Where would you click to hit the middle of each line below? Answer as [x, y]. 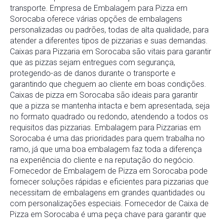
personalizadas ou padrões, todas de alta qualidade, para [109, 30]
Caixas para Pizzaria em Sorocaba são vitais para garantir [110, 52]
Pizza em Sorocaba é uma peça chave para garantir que [108, 215]
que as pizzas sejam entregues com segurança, [92, 63]
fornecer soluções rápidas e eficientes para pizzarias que [109, 182]
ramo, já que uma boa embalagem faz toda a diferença [106, 149]
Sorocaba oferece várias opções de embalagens [96, 19]
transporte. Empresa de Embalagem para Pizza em [99, 8]
